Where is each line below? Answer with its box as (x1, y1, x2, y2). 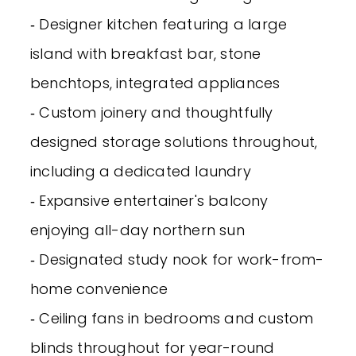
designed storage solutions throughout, (30, 131, 318, 152)
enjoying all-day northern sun (30, 219, 245, 240)
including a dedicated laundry (30, 161, 251, 181)
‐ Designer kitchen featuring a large (30, 14, 288, 34)
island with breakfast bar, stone (30, 43, 261, 64)
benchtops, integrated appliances (30, 72, 281, 93)
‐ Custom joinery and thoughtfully (30, 102, 273, 122)
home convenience (30, 278, 168, 299)
